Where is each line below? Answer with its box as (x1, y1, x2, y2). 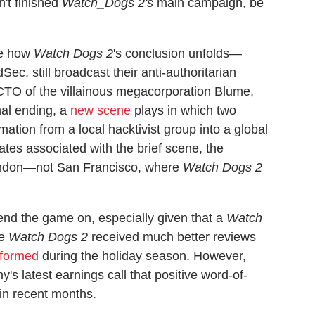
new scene (70, 103, 131, 117)
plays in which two (131, 103, 236, 117)
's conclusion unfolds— (113, 46, 242, 60)
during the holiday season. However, (39, 249, 246, 263)
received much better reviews (88, 230, 256, 244)
